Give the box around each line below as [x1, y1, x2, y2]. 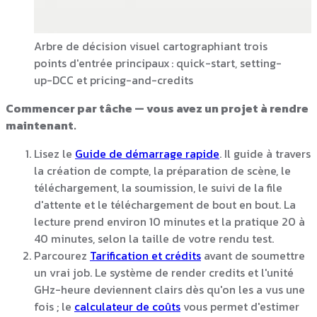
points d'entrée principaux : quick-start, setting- [34, 54, 282, 71]
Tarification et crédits [90, 246, 201, 264]
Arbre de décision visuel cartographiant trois [34, 37, 267, 54]
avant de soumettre [201, 246, 305, 264]
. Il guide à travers [219, 144, 311, 162]
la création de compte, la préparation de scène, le [34, 161, 291, 179]
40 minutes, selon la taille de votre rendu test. [34, 229, 274, 247]
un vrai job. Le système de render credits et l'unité [34, 263, 294, 281]
